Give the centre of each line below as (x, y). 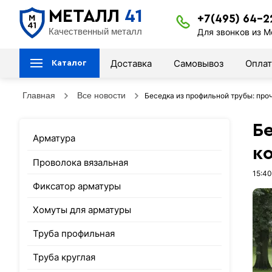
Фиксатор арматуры (77, 186)
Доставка (131, 63)
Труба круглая (64, 257)
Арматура (54, 138)
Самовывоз (199, 63)
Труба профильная (74, 234)
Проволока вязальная (81, 162)
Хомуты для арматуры (82, 209)
